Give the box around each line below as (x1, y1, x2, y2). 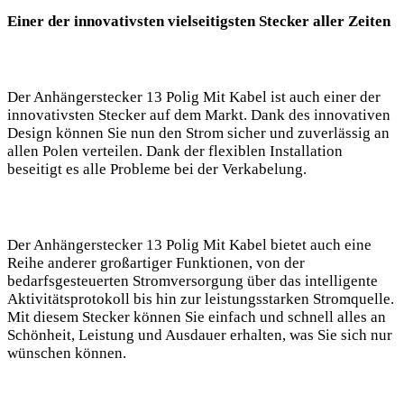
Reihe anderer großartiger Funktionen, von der (7, 254, 305, 272)
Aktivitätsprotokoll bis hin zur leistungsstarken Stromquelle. (7, 290, 394, 308)
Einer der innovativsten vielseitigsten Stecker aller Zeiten (7, 13, 390, 31)
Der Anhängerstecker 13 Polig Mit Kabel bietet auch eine (7, 236, 372, 254)
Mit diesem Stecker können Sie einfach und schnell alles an (7, 308, 386, 326)
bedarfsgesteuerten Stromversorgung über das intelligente (7, 272, 378, 290)
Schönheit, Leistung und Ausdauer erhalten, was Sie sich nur (7, 326, 392, 344)
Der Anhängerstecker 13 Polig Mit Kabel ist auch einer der (7, 88, 381, 106)
